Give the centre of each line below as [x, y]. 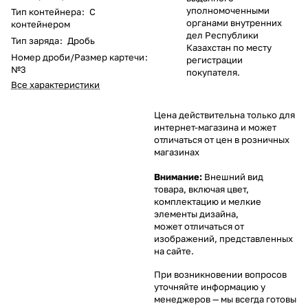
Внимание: [178, 176]
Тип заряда [35, 40]
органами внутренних [234, 22]
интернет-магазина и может [215, 127]
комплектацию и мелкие [208, 201]
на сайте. [174, 251]
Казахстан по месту [229, 47]
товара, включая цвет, [201, 189]
